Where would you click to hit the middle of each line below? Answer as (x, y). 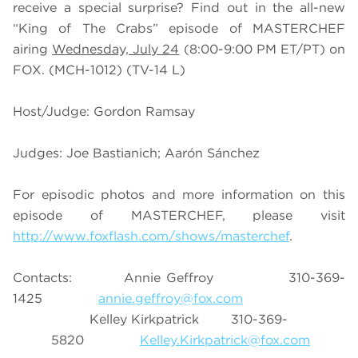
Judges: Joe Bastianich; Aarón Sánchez (136, 153)
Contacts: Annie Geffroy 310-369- (179, 278)
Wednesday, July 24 (116, 50)
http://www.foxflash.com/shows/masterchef (151, 237)
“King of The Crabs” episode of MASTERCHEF (179, 29)
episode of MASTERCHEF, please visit (179, 216)
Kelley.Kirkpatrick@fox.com (225, 340)
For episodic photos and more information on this (179, 195)
